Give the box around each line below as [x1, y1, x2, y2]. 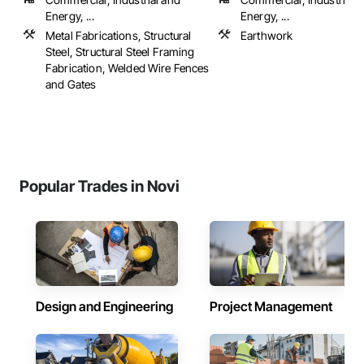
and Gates [45, 77, 97, 91]
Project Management [210, 298, 332, 314]
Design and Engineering [36, 298, 173, 314]
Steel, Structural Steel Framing [45, 45, 195, 58]
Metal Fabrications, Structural [45, 28, 192, 42]
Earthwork [240, 28, 293, 42]
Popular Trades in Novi [19, 176, 180, 196]
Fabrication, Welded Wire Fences [45, 61, 210, 75]
